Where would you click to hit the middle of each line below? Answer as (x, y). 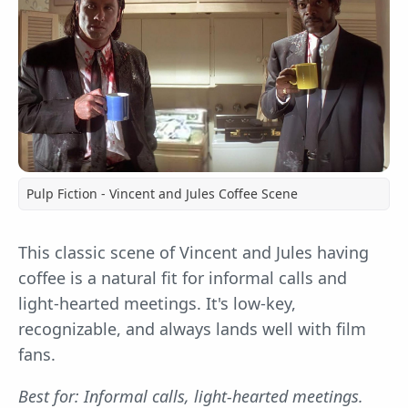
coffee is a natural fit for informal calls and (183, 277)
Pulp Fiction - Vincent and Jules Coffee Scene (162, 193)
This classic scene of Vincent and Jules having (194, 252)
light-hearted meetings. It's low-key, (157, 303)
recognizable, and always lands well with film (192, 328)
